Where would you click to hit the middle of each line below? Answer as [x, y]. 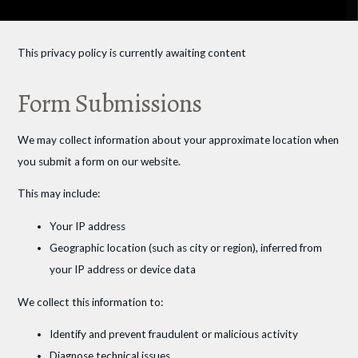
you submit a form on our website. [99, 161]
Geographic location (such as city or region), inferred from [186, 247]
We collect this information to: [91, 302]
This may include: [59, 194]
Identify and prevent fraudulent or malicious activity [174, 334]
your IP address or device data [123, 269]
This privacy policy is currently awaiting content [132, 52]
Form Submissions [110, 104]
